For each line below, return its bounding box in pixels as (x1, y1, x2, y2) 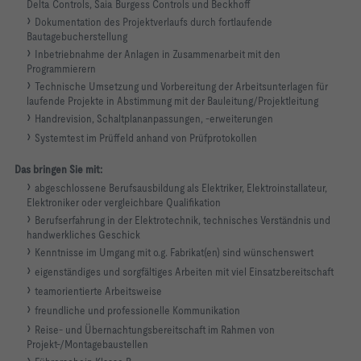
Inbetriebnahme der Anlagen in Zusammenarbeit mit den (35, 48, 280, 60)
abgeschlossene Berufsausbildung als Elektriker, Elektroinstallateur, (35, 181, 327, 194)
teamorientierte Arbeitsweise (35, 284, 162, 297)
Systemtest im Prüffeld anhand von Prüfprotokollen (35, 131, 259, 144)
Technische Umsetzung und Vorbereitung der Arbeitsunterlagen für (35, 80, 328, 93)
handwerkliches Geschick (27, 228, 140, 241)
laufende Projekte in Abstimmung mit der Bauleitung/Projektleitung (27, 94, 318, 107)
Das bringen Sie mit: (15, 163, 102, 176)
